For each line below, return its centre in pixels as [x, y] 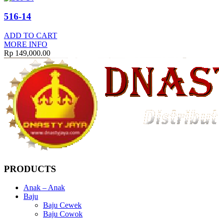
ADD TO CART [31, 35]
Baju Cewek [62, 205]
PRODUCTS [30, 169]
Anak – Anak [44, 188]
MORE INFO [26, 44]
